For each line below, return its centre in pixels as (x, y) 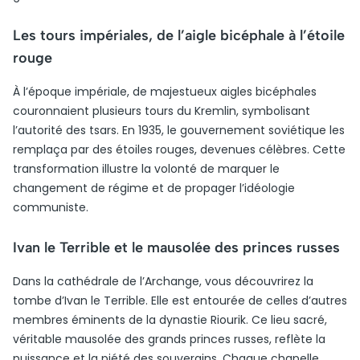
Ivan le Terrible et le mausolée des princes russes (176, 247)
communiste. (51, 207)
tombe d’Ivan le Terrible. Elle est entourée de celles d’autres (180, 301)
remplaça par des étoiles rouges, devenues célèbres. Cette (179, 149)
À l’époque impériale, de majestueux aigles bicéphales (165, 92)
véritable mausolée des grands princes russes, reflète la (169, 339)
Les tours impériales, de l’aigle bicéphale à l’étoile (179, 35)
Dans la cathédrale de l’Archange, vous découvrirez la (163, 281)
